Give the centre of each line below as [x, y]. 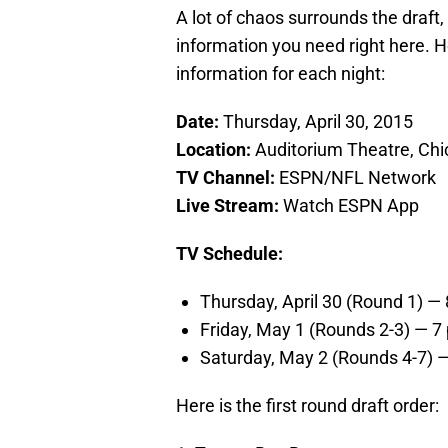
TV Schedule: [229, 254]
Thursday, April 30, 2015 [318, 122]
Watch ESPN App [349, 206]
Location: [215, 150]
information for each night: [280, 74]
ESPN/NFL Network [357, 178]
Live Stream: [227, 206]
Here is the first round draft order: [307, 406]
